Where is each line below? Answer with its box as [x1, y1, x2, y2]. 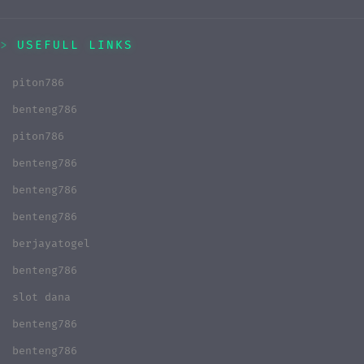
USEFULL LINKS [17, 38, 133, 53]
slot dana [12, 291, 71, 305]
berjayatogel [12, 237, 90, 251]
